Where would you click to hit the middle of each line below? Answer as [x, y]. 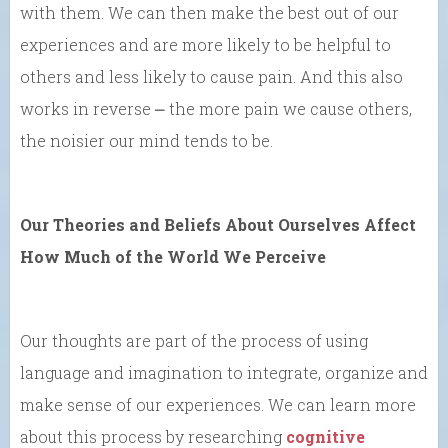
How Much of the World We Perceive [173, 256]
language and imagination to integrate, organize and [224, 372]
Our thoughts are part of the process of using [194, 340]
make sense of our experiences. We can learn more [218, 404]
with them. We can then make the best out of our [209, 12]
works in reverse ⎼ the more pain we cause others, [216, 108]
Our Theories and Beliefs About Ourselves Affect [218, 224]
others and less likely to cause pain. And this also [211, 76]
